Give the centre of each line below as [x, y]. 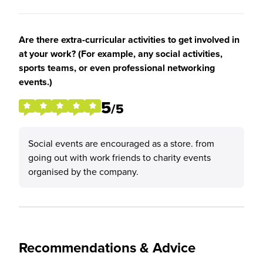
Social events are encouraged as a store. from [121, 143]
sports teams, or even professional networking [117, 68]
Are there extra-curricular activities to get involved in [129, 40]
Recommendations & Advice [107, 247]
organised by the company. [83, 171]
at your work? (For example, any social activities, [121, 54]
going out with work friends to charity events [119, 157]
